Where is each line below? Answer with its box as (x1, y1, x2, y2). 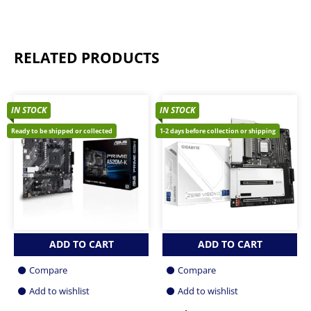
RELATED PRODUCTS (14, 47, 160, 67)
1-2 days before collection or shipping (160, 126, 276, 135)
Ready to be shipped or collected (11, 126, 112, 135)
